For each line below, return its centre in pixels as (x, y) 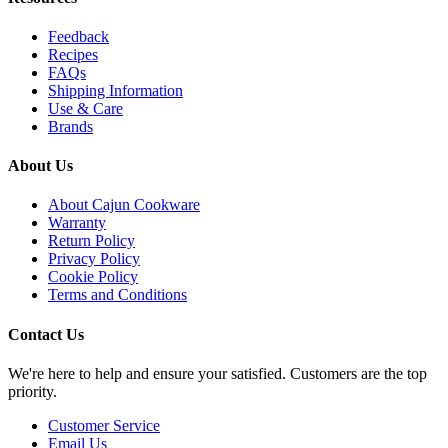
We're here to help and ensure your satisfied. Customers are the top (217, 373)
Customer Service (104, 425)
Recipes (73, 54)
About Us (40, 166)
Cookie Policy (93, 277)
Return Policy (91, 241)
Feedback (78, 36)
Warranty (77, 223)
